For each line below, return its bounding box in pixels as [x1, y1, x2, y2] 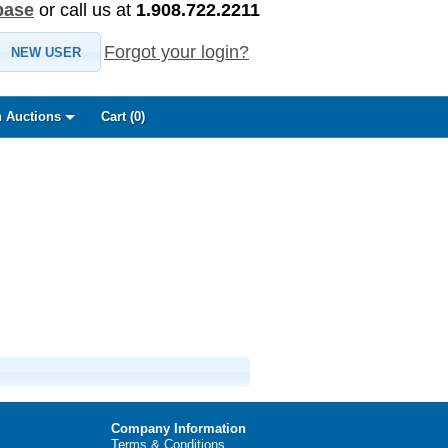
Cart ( [100, 109, 134, 124]
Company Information [111, 420, 247, 436]
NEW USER [10, 44, 81, 60]
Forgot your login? [104, 42, 249, 62]
